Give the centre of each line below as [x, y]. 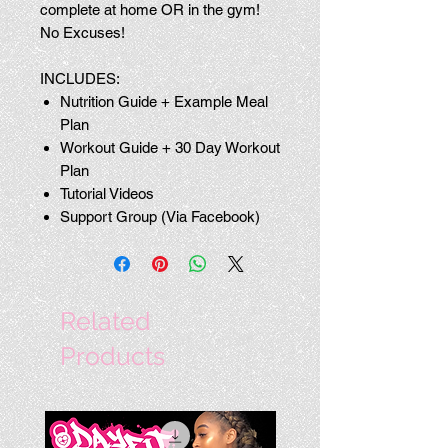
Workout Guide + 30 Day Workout [170, 147]
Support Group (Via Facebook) [162, 216]
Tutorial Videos [109, 193]
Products [112, 356]
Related [105, 321]
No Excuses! [84, 32]
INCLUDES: [80, 78]
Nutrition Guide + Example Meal [164, 101]
